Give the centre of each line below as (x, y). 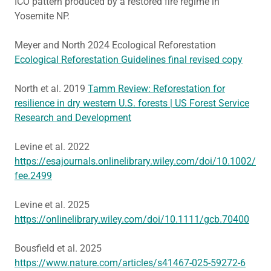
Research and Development (73, 118)
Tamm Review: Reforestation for (156, 89)
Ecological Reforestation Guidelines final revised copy (129, 60)
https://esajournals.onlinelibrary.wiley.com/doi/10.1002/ (135, 161)
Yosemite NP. (42, 16)
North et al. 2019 (51, 89)
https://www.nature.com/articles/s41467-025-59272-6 (130, 263)
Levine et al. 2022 (52, 147)
